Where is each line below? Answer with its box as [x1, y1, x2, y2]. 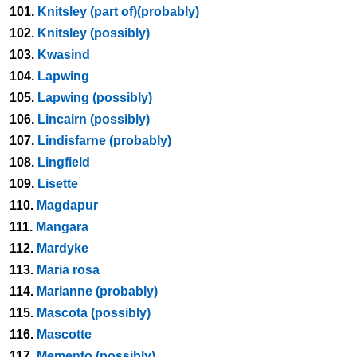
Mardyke [37, 241, 88, 255]
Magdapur [37, 198, 98, 212]
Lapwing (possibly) [37, 91, 152, 104]
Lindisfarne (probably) [37, 134, 171, 147]
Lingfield [37, 155, 90, 169]
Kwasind [37, 48, 90, 61]
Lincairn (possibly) [37, 112, 150, 126]
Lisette [37, 177, 78, 190]
